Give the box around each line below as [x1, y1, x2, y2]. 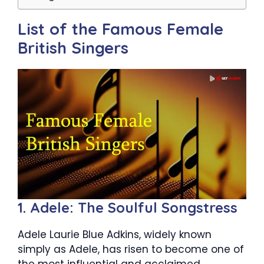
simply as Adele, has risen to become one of [18, 242, 244, 257]
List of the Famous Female [18, 18, 223, 39]
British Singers [18, 37, 128, 58]
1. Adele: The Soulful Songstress [18, 199, 237, 217]
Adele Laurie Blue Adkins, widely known [18, 227, 212, 242]
